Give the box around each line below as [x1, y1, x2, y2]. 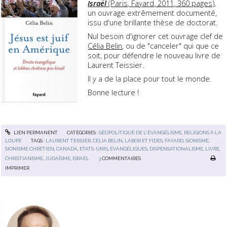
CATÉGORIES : [66, 130, 99, 136]
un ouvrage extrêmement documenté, [88, 8, 217, 18]
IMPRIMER [5, 165, 30, 171]
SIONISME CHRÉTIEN [5, 146, 55, 152]
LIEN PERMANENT [12, 130, 58, 136]
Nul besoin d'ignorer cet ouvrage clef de [88, 31, 223, 42]
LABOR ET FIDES [125, 138, 163, 144]
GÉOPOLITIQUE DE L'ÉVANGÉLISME [98, 130, 182, 136]
